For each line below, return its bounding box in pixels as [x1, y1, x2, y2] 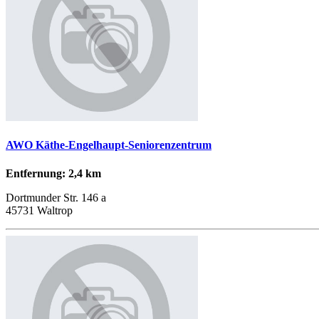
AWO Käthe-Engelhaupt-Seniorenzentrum [6, 139, 211, 152]
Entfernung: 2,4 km [6, 167, 101, 179]
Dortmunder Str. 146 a [6, 191, 106, 204]
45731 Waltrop [6, 204, 73, 216]
